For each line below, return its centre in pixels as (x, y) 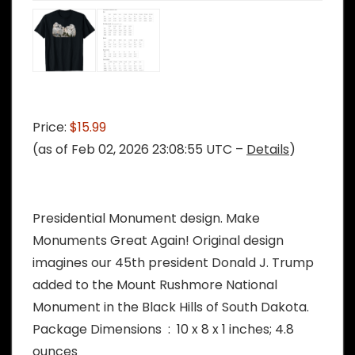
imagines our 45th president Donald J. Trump (173, 263)
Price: (51, 128)
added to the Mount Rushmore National (155, 285)
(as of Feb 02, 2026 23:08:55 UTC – (139, 150)
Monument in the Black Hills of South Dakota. (171, 307)
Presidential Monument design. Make (146, 219)
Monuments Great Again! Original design (158, 241)
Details (268, 150)
